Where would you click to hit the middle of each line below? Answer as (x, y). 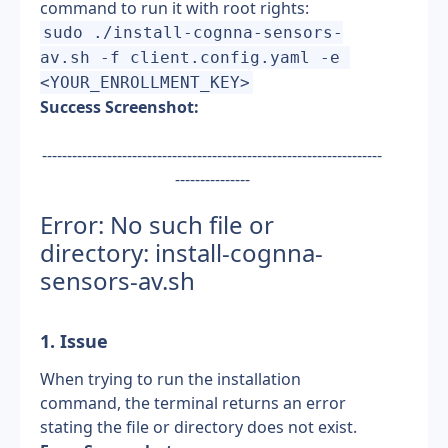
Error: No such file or (157, 224)
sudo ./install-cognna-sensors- (193, 32)
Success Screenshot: (119, 107)
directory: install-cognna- (181, 252)
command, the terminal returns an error (193, 403)
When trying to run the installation (170, 379)
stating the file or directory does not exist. (198, 427)
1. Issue (74, 341)
